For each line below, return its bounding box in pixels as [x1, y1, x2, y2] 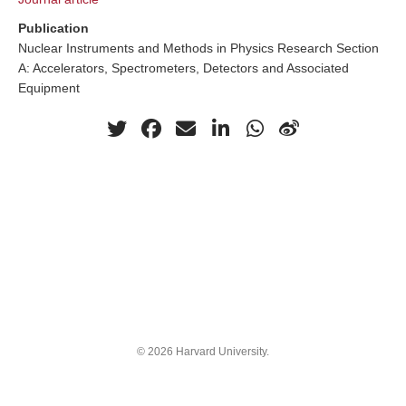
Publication [18, 20, 89, 35]
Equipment [18, 80, 80, 95]
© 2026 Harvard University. [137, 345, 269, 358]
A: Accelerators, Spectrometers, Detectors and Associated [18, 60, 349, 75]
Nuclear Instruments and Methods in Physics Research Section [18, 40, 379, 55]
